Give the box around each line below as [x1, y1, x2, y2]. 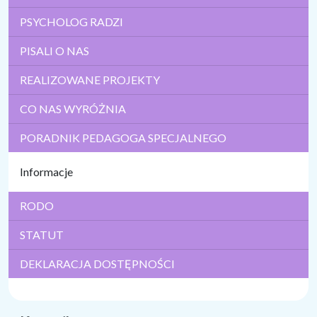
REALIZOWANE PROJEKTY [20, 73, 160, 87]
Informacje [20, 165, 73, 179]
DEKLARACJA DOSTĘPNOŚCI [20, 257, 175, 271]
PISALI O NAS [20, 44, 89, 58]
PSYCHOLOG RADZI [20, 15, 123, 29]
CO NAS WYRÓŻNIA [20, 102, 126, 116]
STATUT [20, 228, 64, 242]
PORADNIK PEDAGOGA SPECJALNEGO [20, 131, 226, 145]
